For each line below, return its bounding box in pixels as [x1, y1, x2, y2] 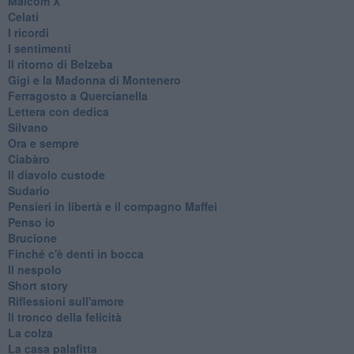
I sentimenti [7, 40, 71, 56]
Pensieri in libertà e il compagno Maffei [7, 198, 217, 214]
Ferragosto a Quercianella [7, 87, 148, 104]
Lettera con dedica [7, 103, 109, 119]
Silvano [7, 119, 48, 135]
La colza [7, 324, 53, 341]
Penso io [7, 213, 55, 230]
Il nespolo [7, 261, 62, 277]
